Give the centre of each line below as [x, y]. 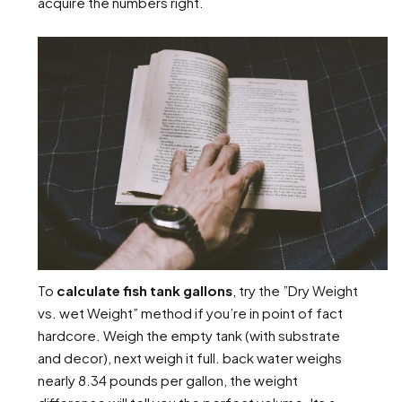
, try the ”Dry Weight [295, 291]
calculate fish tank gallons [144, 291]
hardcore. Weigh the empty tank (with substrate [189, 336]
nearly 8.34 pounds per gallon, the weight [168, 380]
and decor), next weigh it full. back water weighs [190, 358]
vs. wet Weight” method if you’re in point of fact [190, 313]
